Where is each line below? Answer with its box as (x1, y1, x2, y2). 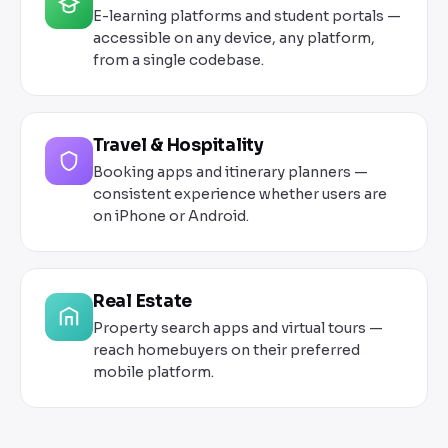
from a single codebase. (93, 51, 264, 70)
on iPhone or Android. (93, 207, 249, 226)
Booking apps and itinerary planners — (93, 163, 368, 182)
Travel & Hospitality (93, 135, 264, 157)
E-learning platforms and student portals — (93, 7, 401, 26)
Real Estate (93, 291, 193, 313)
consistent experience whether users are (93, 185, 387, 204)
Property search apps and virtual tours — (93, 319, 383, 338)
